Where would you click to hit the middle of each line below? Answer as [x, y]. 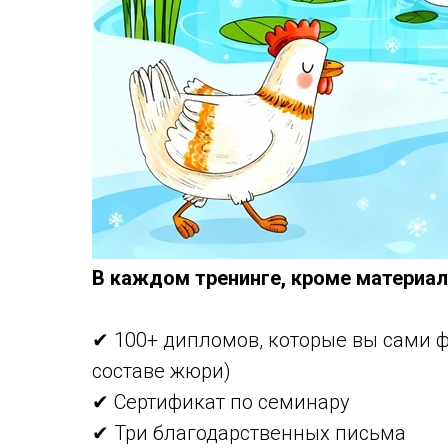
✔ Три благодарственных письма [249, 433]
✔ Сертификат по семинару [221, 402]
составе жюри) [161, 371]
